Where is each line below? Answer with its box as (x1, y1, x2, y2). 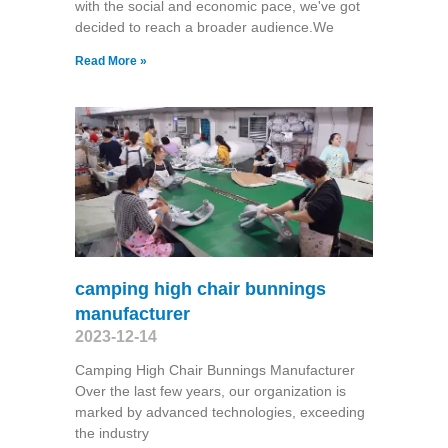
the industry (74, 424, 149, 441)
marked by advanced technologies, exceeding (74, 403, 365, 420)
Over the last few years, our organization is (74, 382, 346, 399)
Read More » (74, 54, 147, 69)
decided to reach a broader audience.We (74, 19, 334, 36)
